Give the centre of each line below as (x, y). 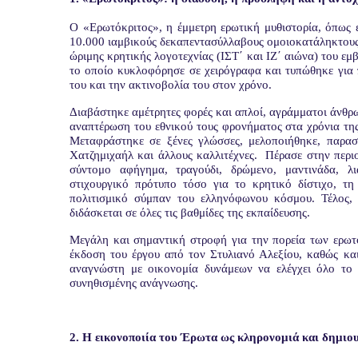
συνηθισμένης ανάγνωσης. (134, 283)
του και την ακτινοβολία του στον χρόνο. (171, 85)
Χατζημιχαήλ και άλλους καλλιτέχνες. (163, 155)
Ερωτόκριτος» (124, 27)
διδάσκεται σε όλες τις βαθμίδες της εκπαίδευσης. (190, 213)
